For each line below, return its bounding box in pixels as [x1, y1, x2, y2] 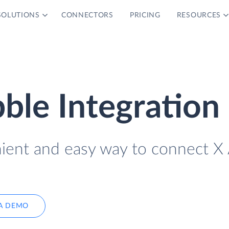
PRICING [129, 12, 161, 19]
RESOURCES [176, 12, 221, 19]
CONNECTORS [61, 12, 113, 19]
